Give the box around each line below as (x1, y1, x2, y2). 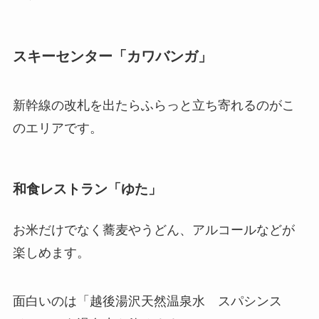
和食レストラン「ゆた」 (12, 181, 162, 197)
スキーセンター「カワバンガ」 (12, 48, 212, 64)
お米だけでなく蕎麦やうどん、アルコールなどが (12, 222, 295, 237)
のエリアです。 (12, 121, 103, 136)
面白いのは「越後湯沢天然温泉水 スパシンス (12, 293, 282, 308)
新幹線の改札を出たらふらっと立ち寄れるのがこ (12, 98, 295, 113)
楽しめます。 (12, 245, 90, 260)
